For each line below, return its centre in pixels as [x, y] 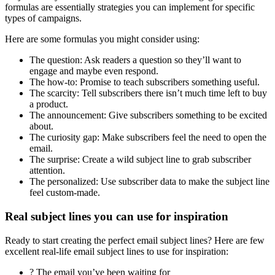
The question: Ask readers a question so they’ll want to [135, 60]
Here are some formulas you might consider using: [102, 39]
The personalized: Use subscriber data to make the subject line [149, 182]
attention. [47, 171]
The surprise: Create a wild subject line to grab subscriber [140, 160]
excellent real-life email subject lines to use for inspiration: [117, 251]
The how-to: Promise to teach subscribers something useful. [145, 82]
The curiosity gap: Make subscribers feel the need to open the [148, 137]
